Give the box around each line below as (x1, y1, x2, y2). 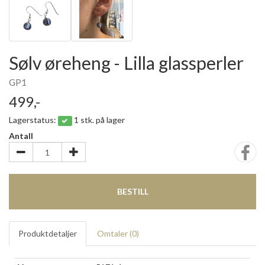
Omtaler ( (97, 228, 132, 238)
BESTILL (117, 186, 148, 196)
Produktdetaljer (18, 228, 77, 238)
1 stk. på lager (73, 115, 125, 125)
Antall (9, 131, 33, 141)
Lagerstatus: (9, 115, 58, 125)
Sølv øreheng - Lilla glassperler (9, 52, 244, 73)
